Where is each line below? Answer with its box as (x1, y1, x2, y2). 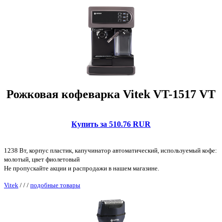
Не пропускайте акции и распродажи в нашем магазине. (4, 164, 159, 172)
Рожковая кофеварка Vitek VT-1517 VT (6, 87, 216, 101)
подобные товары (30, 181, 80, 189)
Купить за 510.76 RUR (71, 119, 151, 128)
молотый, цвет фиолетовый (4, 155, 80, 163)
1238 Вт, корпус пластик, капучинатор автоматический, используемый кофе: (4, 146, 217, 154)
